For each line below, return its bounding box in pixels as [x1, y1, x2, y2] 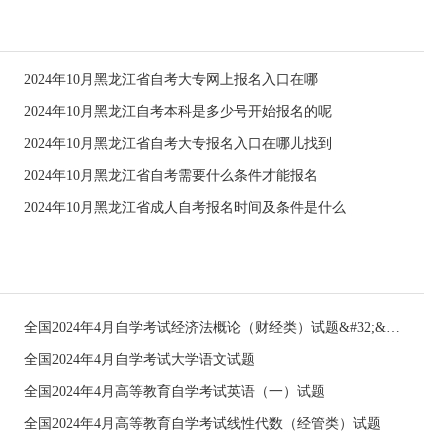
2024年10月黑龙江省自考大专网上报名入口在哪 [24, 72, 318, 87]
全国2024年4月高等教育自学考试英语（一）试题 [24, 384, 325, 399]
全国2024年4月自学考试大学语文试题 [24, 352, 255, 367]
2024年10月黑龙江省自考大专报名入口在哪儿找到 [24, 136, 332, 151]
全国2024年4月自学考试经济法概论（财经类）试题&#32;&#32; [386, 320, 400, 335]
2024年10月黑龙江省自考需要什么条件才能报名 [24, 168, 318, 183]
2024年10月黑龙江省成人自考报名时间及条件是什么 [24, 200, 346, 215]
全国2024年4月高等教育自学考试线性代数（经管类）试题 [24, 416, 381, 431]
